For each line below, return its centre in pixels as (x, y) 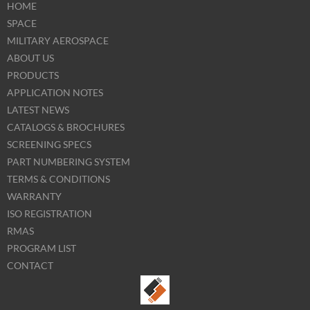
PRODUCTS (33, 75)
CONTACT (30, 265)
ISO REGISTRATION (49, 213)
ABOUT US (30, 57)
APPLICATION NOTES (55, 92)
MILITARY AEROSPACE (58, 40)
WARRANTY (34, 196)
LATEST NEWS (38, 109)
